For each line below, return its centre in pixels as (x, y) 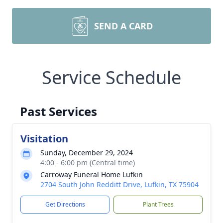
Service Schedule (111, 77)
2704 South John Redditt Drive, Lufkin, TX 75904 (119, 184)
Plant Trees (158, 204)
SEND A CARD (123, 26)
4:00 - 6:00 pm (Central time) (88, 163)
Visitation (44, 139)
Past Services (58, 111)
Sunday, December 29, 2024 (87, 153)
